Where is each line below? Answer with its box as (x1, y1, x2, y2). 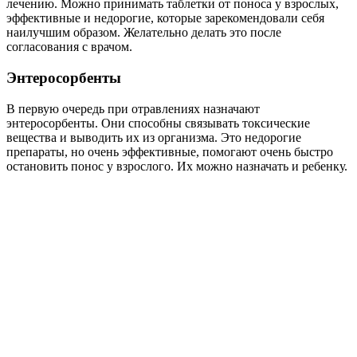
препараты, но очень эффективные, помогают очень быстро (6, 144, 333, 159)
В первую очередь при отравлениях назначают (6, 101, 260, 116)
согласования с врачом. (6, 40, 132, 54)
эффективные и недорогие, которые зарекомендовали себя (6, 11, 324, 25)
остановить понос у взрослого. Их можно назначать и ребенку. (6, 159, 347, 173)
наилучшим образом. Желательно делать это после (6, 25, 281, 40)
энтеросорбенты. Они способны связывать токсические (6, 116, 310, 130)
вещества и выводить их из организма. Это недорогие (6, 130, 301, 144)
